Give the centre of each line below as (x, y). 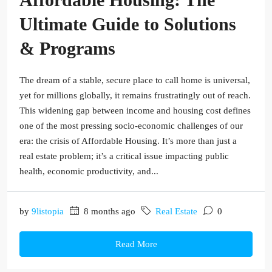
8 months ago (108, 211)
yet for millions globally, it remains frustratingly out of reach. (135, 95)
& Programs (67, 48)
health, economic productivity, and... (89, 171)
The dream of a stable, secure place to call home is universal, (135, 80)
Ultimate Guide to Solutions (128, 24)
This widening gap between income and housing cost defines (135, 110)
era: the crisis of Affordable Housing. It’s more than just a (128, 141)
